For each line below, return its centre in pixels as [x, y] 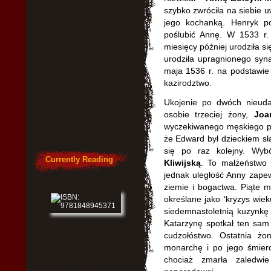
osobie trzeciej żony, [209, 114]
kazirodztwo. [188, 83]
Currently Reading [79, 159]
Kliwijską [182, 163]
